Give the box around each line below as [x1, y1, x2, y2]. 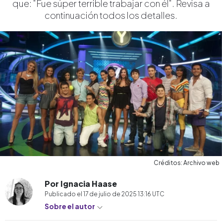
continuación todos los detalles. [45, 9, 177, 21]
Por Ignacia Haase [45, 178, 117, 189]
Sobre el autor [45, 201, 96, 211]
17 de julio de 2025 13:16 [83, 190, 152, 198]
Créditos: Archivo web [154, 159, 220, 166]
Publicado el [45, 190, 83, 198]
